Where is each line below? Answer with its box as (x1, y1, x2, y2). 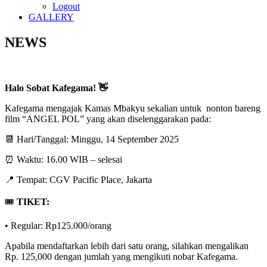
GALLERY (29, 12, 74, 23)
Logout (52, 1, 80, 12)
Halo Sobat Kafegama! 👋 (5, 83, 108, 93)
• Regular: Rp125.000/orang (5, 221, 114, 231)
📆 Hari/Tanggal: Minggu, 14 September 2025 (5, 134, 181, 144)
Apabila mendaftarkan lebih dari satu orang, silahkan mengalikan (5, 241, 249, 251)
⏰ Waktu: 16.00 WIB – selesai (5, 154, 125, 164)
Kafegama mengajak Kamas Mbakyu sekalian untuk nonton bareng (5, 103, 260, 113)
